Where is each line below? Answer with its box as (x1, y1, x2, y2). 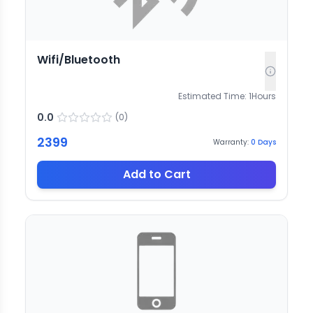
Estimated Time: (178, 89, 247, 102)
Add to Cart (122, 166, 191, 182)
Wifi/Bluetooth (37, 51, 120, 68)
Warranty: (213, 137, 249, 148)
